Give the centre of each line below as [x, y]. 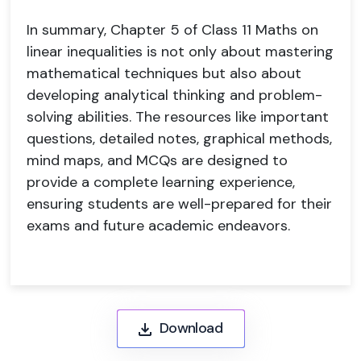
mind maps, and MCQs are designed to [157, 160]
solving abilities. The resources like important [178, 117]
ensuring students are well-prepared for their [179, 204]
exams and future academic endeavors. [158, 226]
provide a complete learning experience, [161, 182]
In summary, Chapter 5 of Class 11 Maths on [172, 30]
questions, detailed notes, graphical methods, [179, 139]
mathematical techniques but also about [164, 73]
